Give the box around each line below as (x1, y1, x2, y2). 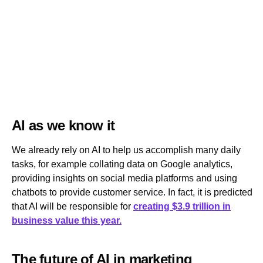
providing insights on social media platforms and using (12, 173, 237, 184)
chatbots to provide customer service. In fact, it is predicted (12, 187, 252, 198)
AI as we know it (12, 117, 115, 134)
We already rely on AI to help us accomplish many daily (12, 145, 241, 156)
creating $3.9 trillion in (133, 201, 231, 212)
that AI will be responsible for (12, 201, 133, 212)
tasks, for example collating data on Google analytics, (12, 159, 232, 170)
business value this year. (12, 215, 122, 226)
